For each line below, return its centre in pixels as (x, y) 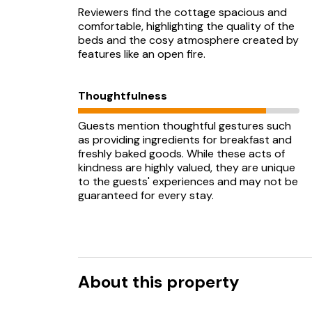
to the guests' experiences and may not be (188, 181)
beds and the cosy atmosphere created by (188, 40)
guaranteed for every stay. (146, 195)
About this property (158, 282)
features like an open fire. (142, 54)
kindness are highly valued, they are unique (187, 167)
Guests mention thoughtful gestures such (185, 126)
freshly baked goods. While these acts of (181, 154)
